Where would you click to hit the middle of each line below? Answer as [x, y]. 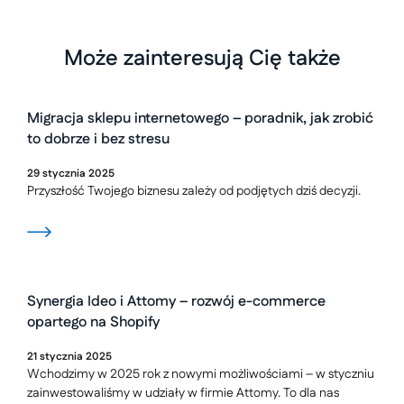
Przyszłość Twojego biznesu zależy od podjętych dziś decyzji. [194, 191]
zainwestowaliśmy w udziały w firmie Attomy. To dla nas [183, 393]
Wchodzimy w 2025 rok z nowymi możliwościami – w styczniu [201, 374]
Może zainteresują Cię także [202, 59]
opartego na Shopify [93, 322]
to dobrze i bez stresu [98, 139]
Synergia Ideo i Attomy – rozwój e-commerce [176, 302]
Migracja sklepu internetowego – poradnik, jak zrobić [200, 119]
